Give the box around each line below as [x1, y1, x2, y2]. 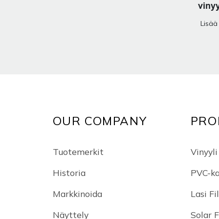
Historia [52, 167, 86, 178]
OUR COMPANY [52, 113, 147, 129]
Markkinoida [52, 188, 102, 199]
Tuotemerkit [52, 146, 104, 157]
